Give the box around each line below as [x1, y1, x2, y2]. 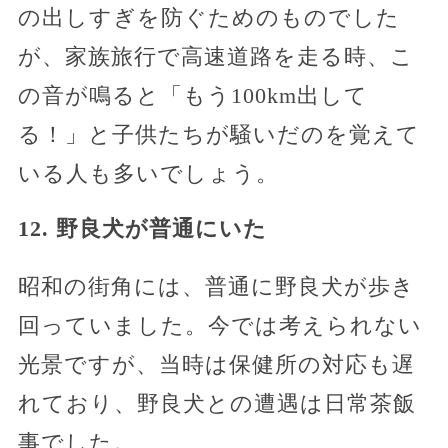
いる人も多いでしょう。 [17, 161, 279, 187]
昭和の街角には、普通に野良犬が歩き [17, 274, 415, 300]
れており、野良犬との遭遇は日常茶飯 [17, 391, 416, 417]
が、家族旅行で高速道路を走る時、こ [17, 44, 414, 70]
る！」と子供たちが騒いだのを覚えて [17, 122, 420, 148]
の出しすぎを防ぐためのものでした [17, 5, 400, 31]
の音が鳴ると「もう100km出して [17, 83, 368, 109]
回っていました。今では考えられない [17, 313, 422, 339]
